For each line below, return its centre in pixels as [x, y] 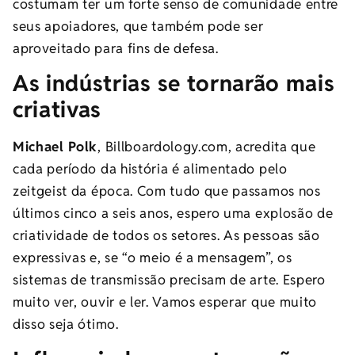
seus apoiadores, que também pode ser [138, 26]
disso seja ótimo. [68, 324]
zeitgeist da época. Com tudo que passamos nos [167, 191]
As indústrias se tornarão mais [174, 84]
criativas [57, 110]
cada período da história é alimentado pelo [150, 169]
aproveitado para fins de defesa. [116, 48]
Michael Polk [55, 147]
